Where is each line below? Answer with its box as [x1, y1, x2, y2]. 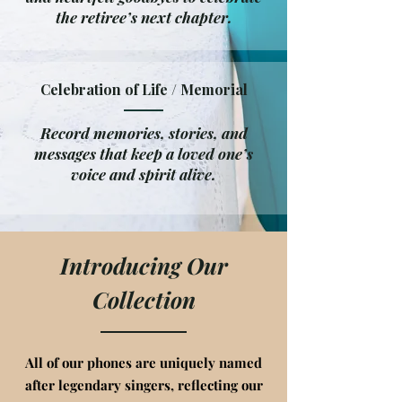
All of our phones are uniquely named [25, 354, 262, 371]
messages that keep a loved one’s [34, 144, 253, 163]
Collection [92, 284, 196, 314]
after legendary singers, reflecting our [24, 376, 263, 394]
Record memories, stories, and [39, 123, 248, 143]
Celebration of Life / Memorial [39, 80, 248, 99]
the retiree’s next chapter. [55, 7, 232, 27]
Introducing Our [59, 250, 228, 280]
